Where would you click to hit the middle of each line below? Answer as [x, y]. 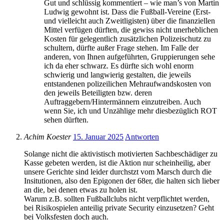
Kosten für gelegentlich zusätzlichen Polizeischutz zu [127, 38]
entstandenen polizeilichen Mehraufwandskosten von [127, 83]
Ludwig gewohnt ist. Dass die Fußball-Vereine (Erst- [127, 11]
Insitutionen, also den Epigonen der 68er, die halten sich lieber [122, 180]
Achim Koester [47, 136]
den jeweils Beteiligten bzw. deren [98, 92]
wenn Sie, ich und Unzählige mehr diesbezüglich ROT [130, 110]
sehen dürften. [66, 119]
